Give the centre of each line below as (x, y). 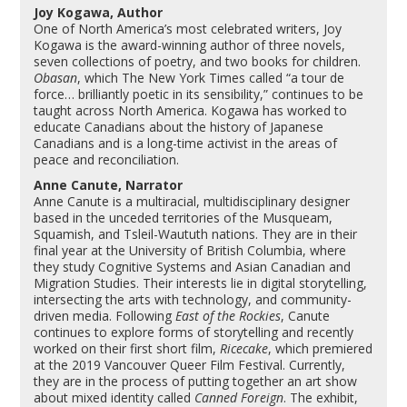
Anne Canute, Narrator (110, 184)
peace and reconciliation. (107, 159)
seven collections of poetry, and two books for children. (198, 61)
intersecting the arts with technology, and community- (193, 299)
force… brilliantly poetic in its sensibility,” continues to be (199, 94)
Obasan (56, 77)
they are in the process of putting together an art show (196, 381)
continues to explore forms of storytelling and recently (194, 332)
